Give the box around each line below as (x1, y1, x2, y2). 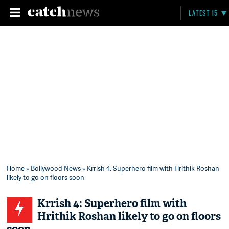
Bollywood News (31, 164, 81, 173)
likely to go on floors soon (7, 173, 85, 182)
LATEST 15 (189, 9, 218, 17)
